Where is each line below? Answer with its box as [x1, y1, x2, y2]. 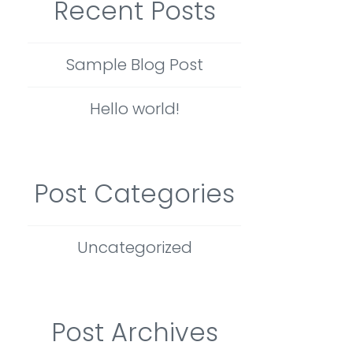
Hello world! [89, 98, 180, 120]
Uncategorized [76, 236, 192, 258]
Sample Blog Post [65, 54, 203, 76]
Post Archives [50, 314, 218, 350]
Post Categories [34, 176, 235, 211]
